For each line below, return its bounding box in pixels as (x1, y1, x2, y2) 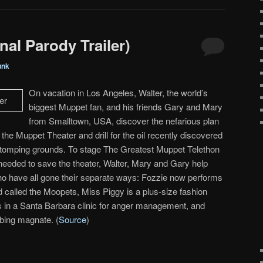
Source (59, 213, 86, 225)
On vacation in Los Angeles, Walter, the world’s (29, 86, 208, 99)
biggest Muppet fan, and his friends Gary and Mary (29, 100, 222, 113)
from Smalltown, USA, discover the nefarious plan (29, 114, 219, 127)
